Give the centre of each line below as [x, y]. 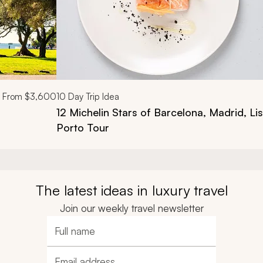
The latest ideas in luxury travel [131, 190]
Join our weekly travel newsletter [131, 208]
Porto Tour [83, 127]
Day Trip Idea [92, 97]
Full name [74, 237]
